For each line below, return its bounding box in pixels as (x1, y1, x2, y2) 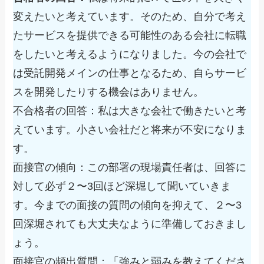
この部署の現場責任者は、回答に (87, 161, 247, 173)
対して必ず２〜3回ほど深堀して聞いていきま (13, 180, 232, 192)
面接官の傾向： (13, 161, 88, 173)
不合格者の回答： (13, 105, 98, 117)
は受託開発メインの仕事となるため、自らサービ (13, 67, 247, 79)
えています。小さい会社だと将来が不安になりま (13, 124, 247, 136)
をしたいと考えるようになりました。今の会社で (13, 48, 247, 60)
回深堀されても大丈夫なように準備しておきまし (13, 218, 247, 230)
